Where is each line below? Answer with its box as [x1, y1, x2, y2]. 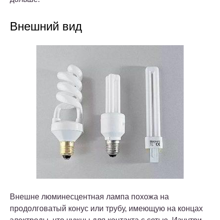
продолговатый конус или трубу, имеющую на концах [10, 204, 203, 213]
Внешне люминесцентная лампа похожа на [10, 192, 169, 201]
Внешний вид [10, 20, 82, 33]
